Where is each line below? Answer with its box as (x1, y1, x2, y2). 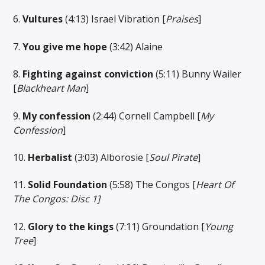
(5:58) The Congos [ (109, 178, 196, 192)
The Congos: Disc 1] (13, 192, 101, 206)
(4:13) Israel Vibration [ (63, 12, 166, 26)
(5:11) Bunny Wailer (153, 67, 242, 81)
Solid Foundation (25, 178, 110, 192)
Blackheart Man (17, 82, 86, 95)
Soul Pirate (149, 150, 198, 164)
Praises (166, 12, 199, 26)
